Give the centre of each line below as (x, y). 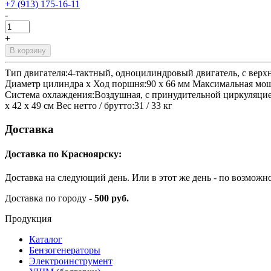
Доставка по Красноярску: (63, 154)
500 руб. (112, 198)
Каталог (46, 240)
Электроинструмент (71, 261)
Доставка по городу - (50, 198)
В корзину (28, 50)
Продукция (28, 219)
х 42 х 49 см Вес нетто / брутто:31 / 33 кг (89, 105)
